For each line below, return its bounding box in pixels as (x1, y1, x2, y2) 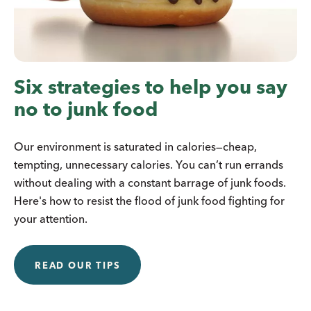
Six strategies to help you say (14, 75, 287, 99)
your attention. (14, 212, 87, 226)
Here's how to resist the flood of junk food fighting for (14, 194, 285, 208)
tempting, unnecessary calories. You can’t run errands (14, 158, 283, 172)
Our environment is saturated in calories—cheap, (14, 140, 257, 154)
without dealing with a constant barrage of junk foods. (14, 176, 286, 190)
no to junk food (14, 97, 158, 121)
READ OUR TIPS (35, 260, 121, 271)
